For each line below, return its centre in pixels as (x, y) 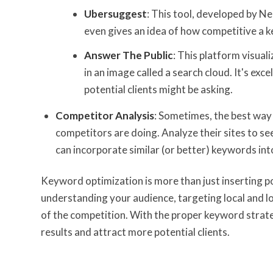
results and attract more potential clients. (135, 232)
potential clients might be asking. (158, 89)
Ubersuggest (115, 13)
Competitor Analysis (105, 115)
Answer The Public (129, 55)
